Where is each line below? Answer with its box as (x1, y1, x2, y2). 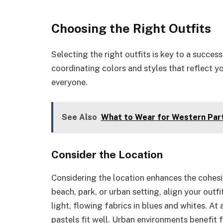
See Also (61, 112, 97, 122)
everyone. (51, 77, 88, 87)
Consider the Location (51, 148, 163, 161)
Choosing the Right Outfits (51, 21, 211, 36)
